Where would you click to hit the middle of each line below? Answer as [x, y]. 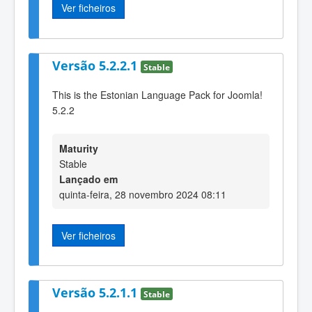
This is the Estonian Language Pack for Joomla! [157, 95]
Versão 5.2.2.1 [96, 65]
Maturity [79, 148]
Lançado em [88, 179]
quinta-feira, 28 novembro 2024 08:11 [143, 194]
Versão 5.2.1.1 [96, 293]
